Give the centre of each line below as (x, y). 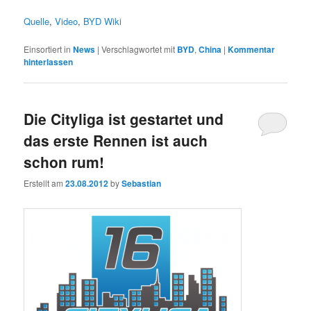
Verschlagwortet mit (138, 49)
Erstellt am (45, 183)
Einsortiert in (48, 49)
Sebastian (142, 184)
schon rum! (64, 161)
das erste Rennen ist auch (116, 140)
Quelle (37, 21)
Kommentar (252, 49)
